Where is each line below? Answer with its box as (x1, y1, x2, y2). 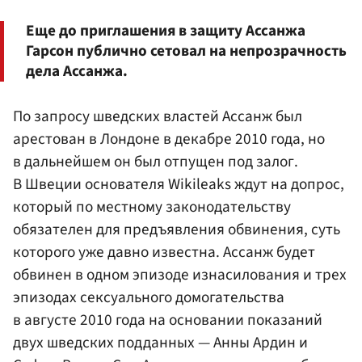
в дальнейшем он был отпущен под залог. (13, 149, 298, 173)
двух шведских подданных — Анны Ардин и (13, 330, 308, 354)
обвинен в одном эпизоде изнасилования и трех (13, 263, 347, 286)
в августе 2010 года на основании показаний (13, 308, 322, 331)
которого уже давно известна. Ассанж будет (13, 240, 315, 263)
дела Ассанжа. (26, 59, 128, 82)
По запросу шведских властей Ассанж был (13, 104, 302, 128)
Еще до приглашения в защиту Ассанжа (26, 19, 305, 42)
